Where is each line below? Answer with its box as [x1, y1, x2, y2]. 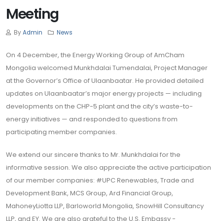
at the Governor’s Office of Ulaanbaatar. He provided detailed [6, 75, 204, 85]
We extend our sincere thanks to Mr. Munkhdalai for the [6, 149, 181, 159]
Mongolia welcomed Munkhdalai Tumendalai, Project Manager [6, 63, 208, 73]
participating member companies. [6, 127, 117, 137]
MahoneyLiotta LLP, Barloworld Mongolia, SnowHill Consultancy [6, 201, 204, 211]
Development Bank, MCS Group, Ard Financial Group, [6, 188, 173, 198]
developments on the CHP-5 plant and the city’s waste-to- [6, 101, 193, 111]
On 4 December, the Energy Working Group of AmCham [6, 50, 184, 60]
